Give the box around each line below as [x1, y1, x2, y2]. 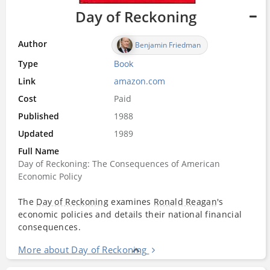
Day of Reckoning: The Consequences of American [18, 157, 220, 169]
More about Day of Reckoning [18, 243, 147, 256]
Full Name [18, 145, 59, 157]
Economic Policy [18, 170, 82, 182]
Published [18, 110, 59, 122]
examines [108, 195, 154, 207]
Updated [18, 127, 54, 139]
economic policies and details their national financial [18, 208, 242, 220]
